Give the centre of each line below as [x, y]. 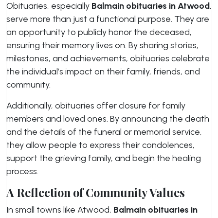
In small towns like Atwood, [60, 210]
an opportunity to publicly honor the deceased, [99, 32]
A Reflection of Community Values [96, 192]
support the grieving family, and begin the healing [104, 158]
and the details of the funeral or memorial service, [104, 132]
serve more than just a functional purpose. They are [108, 19]
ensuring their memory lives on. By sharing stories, [102, 45]
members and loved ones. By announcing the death [108, 119]
